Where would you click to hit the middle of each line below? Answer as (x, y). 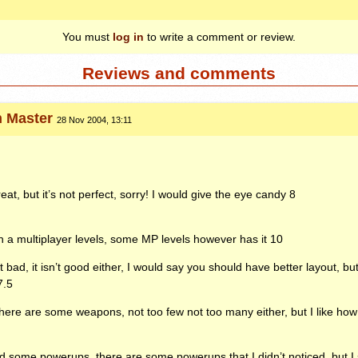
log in (128, 36)
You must (88, 36)
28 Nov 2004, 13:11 (95, 120)
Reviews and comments (179, 74)
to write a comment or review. (220, 36)
